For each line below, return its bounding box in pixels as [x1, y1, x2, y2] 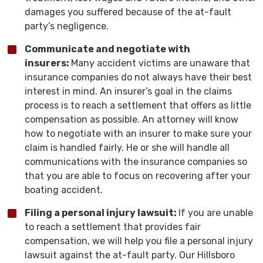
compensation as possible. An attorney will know [25, 114, 238, 125]
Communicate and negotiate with [25, 43, 190, 55]
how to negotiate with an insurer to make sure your [25, 128, 252, 139]
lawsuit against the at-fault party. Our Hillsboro [25, 249, 235, 261]
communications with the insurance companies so [25, 156, 247, 167]
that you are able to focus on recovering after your [25, 170, 251, 181]
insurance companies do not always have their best [25, 72, 252, 83]
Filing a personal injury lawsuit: [25, 207, 178, 218]
